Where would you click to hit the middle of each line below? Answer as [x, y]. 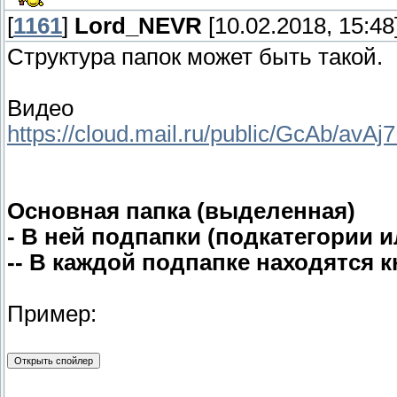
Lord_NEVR [138, 26]
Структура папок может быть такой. [195, 57]
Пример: [52, 314]
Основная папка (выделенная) [181, 211]
